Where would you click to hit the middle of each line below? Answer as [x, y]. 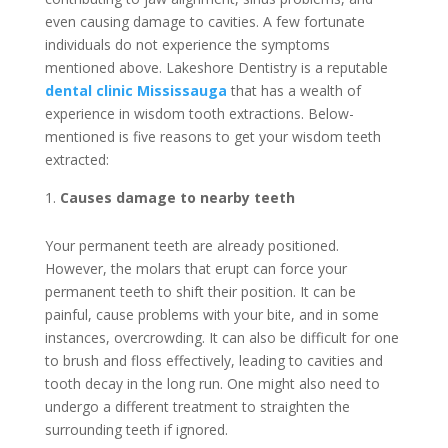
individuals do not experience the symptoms [187, 44]
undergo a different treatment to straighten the [197, 406]
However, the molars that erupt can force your [195, 268]
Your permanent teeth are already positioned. [191, 245]
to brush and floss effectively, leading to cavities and [213, 360]
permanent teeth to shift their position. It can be [200, 291]
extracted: [76, 159]
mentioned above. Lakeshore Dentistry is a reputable [216, 67]
